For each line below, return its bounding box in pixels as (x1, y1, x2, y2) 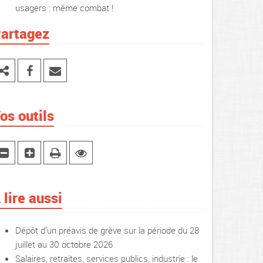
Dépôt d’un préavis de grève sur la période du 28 (15, 224, 199, 236)
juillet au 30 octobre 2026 (15, 238, 113, 250)
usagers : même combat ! (15, 2, 113, 14)
